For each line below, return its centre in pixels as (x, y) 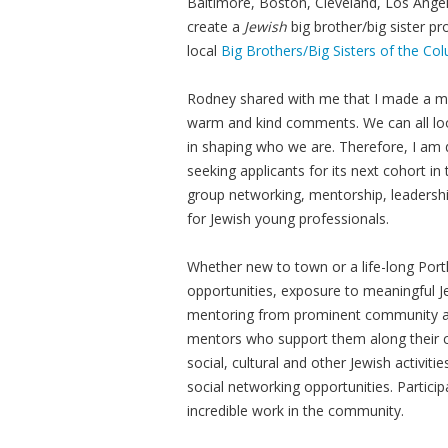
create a (215, 26)
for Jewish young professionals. (290, 218)
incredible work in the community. (297, 410)
